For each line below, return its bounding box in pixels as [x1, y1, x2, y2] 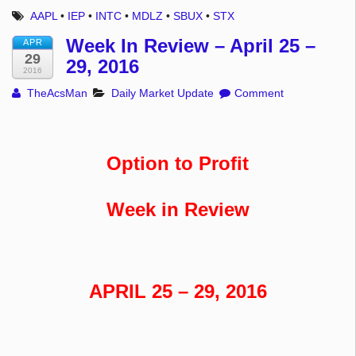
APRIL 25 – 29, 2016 [88, 281, 267, 303]
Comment [234, 87, 284, 100]
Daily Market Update [111, 87, 215, 100]
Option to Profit [106, 153, 249, 175]
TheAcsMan [24, 87, 88, 100]
